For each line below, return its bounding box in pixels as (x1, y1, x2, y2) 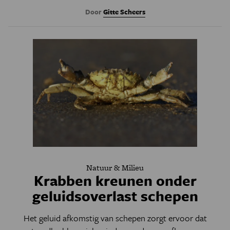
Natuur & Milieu (86, 161, 144, 174)
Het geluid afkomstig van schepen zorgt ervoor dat (23, 211, 207, 224)
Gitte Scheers (103, 6, 145, 17)
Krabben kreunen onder (33, 169, 197, 190)
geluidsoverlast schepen (32, 185, 198, 206)
